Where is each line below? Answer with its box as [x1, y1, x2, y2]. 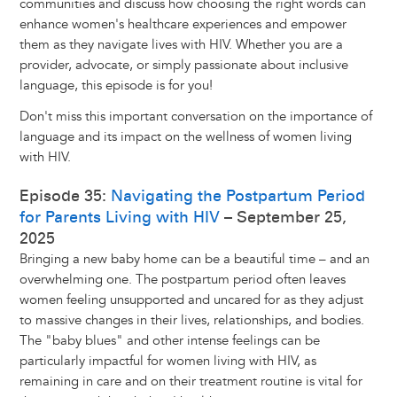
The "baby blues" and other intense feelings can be [19, 332, 320, 350]
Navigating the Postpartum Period [110, 186, 365, 206]
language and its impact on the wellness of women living [19, 128, 352, 146]
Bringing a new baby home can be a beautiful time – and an [19, 251, 370, 269]
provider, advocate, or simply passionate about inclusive [19, 57, 348, 74]
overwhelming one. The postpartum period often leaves [19, 271, 346, 289]
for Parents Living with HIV [19, 207, 220, 228]
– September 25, [219, 207, 346, 228]
